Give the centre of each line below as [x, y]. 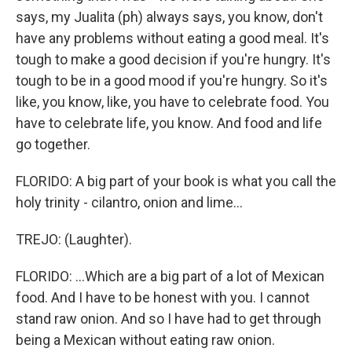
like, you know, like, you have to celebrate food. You [172, 102]
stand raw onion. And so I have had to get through [169, 319]
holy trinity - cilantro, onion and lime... [129, 202]
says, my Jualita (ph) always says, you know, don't [169, 17]
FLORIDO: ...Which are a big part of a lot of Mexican [170, 276]
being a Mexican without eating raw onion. [145, 340]
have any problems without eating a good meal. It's [172, 38]
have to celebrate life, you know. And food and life [169, 123]
